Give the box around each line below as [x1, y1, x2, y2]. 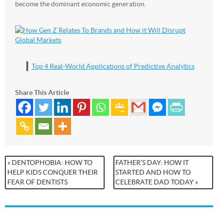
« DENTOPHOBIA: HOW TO [7, 159, 92, 167]
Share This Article [15, 88, 69, 96]
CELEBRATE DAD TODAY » [115, 178, 199, 186]
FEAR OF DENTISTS [7, 178, 68, 186]
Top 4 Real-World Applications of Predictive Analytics [31, 62, 195, 70]
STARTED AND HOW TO [115, 168, 191, 177]
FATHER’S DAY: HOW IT [115, 159, 189, 167]
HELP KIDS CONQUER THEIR [7, 168, 98, 177]
